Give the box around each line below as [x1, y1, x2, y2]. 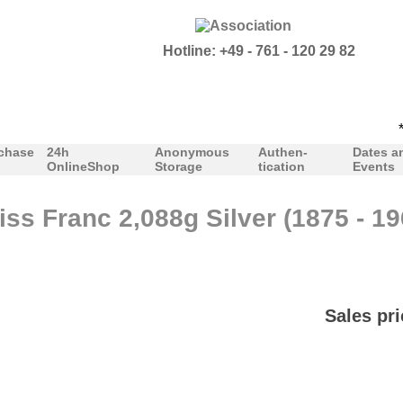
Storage [154, 159, 202, 174]
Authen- [257, 145, 308, 159]
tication [257, 159, 305, 174]
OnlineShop [46, 159, 120, 174]
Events [352, 159, 395, 174]
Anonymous [154, 145, 229, 159]
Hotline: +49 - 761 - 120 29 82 [158, 43, 355, 58]
